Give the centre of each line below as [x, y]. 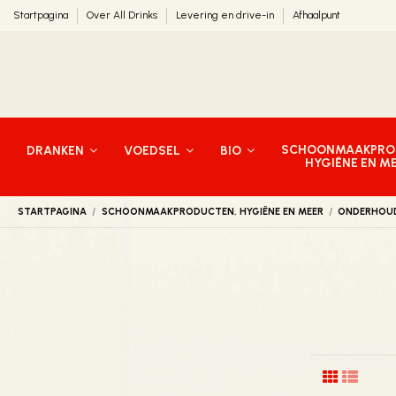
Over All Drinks [123, 15]
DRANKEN [57, 150]
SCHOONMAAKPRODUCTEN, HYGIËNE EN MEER [212, 211]
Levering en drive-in [226, 15]
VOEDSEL [153, 150]
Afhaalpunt [316, 15]
